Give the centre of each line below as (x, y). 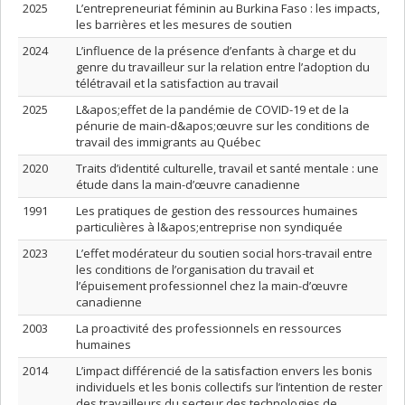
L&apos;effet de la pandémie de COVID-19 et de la (212, 109)
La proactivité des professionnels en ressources (209, 328)
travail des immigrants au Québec (168, 142)
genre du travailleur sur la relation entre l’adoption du (223, 67)
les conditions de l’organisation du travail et (195, 269)
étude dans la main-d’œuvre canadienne (188, 184)
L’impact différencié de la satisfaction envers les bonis (224, 371)
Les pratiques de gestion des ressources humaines (217, 211)
